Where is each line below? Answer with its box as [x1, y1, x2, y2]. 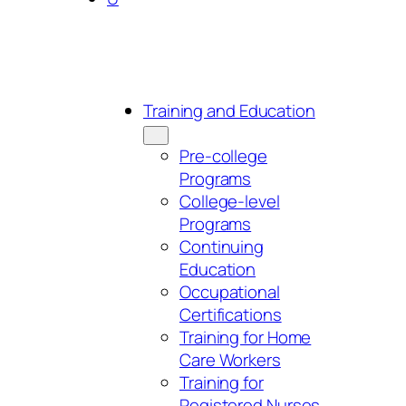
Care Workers [179, 348, 281, 372]
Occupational [179, 280, 280, 304]
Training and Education [143, 99, 315, 123]
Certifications [179, 303, 282, 327]
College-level [179, 189, 280, 214]
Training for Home [179, 325, 312, 350]
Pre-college [179, 144, 267, 169]
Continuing [179, 235, 265, 259]
